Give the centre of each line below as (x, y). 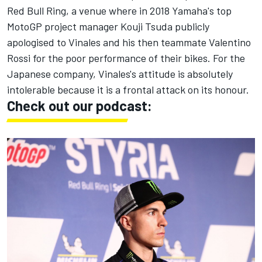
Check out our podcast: (80, 105)
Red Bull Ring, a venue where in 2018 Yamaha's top (119, 10)
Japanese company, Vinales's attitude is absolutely (120, 73)
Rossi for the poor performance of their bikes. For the (126, 58)
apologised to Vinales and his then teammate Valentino (129, 42)
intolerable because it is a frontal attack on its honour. (128, 89)
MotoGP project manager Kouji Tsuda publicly (108, 26)
